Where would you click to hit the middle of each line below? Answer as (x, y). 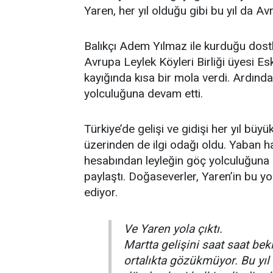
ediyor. (101, 192)
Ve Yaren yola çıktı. (173, 229)
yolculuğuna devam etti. (144, 94)
